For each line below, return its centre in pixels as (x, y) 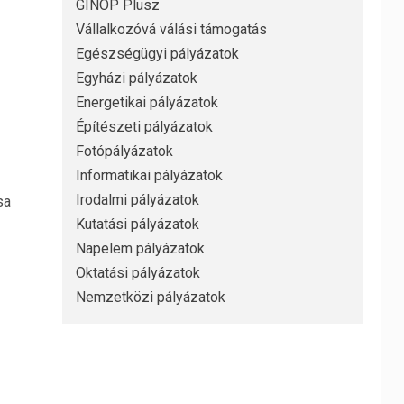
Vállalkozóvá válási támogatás (171, 30)
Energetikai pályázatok (147, 103)
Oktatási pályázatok (138, 273)
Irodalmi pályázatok (137, 200)
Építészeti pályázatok (144, 127)
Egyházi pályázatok (136, 78)
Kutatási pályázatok (137, 225)
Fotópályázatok (124, 151)
